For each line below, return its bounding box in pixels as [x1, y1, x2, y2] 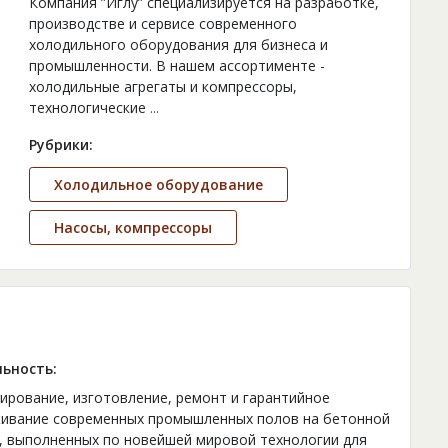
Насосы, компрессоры [53, 218, 212, 238]
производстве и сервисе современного [28, 14, 297, 34]
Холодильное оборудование [53, 175, 263, 195]
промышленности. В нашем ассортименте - [28, 56, 325, 76]
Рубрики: [28, 135, 93, 155]
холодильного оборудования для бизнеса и [28, 35, 328, 55]
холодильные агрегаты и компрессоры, [28, 77, 297, 97]
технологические [28, 98, 150, 118]
